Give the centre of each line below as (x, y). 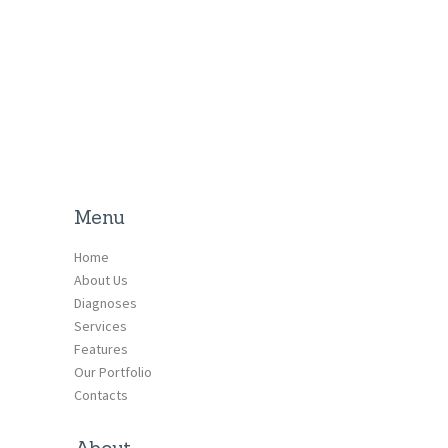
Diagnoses (106, 303)
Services (101, 326)
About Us (101, 280)
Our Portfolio (113, 372)
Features (101, 349)
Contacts (101, 395)
